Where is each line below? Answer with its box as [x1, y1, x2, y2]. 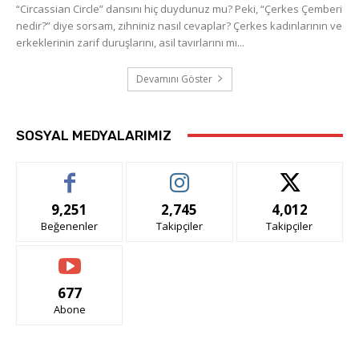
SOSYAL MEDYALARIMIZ [16, 127, 171, 143]
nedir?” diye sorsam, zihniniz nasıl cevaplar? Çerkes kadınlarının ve [16, 18, 342, 33]
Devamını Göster [135, 71, 212, 86]
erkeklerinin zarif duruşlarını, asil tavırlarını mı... [16, 34, 244, 50]
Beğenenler [41, 218, 99, 233]
